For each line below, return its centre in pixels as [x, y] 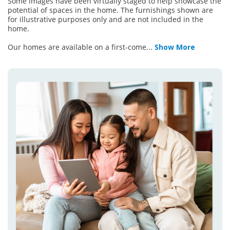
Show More [175, 47]
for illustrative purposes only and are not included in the [106, 20]
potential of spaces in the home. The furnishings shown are [110, 10]
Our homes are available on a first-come [77, 47]
